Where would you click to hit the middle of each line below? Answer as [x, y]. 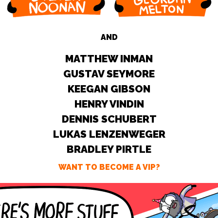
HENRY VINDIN [109, 104]
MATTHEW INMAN [109, 59]
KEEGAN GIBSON [109, 89]
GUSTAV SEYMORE [109, 74]
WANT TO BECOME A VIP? [109, 167]
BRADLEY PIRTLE [109, 149]
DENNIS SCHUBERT [109, 119]
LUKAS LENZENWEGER [109, 134]
